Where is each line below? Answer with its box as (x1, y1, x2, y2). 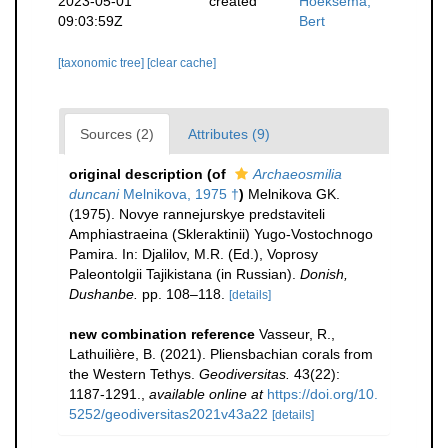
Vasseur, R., (259, 326, 335, 342)
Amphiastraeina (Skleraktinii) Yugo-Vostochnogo (69, 226, 373, 242)
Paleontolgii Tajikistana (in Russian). (69, 266, 300, 282)
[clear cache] (147, 56, 216, 70)
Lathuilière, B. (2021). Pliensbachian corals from (69, 346, 373, 362)
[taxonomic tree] (58, 56, 147, 70)
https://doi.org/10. (267, 386, 378, 402)
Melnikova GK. (248, 186, 340, 202)
